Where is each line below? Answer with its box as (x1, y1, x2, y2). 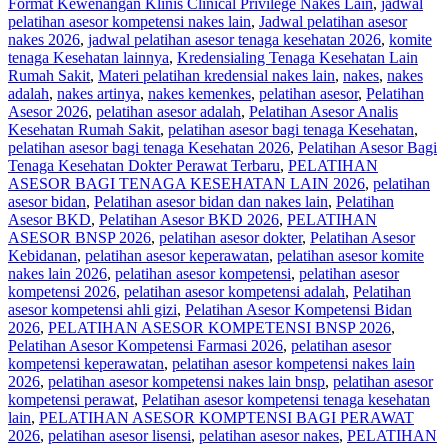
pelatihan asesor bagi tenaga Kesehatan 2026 (8, 139, 290, 157)
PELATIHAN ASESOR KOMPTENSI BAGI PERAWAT (39, 409, 414, 427)
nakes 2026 (8, 31, 80, 49)
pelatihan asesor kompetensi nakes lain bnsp (48, 373, 325, 391)
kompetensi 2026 (8, 283, 116, 301)
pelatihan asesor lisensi (48, 427, 191, 445)
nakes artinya (57, 85, 140, 103)
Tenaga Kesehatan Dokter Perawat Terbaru (8, 157, 280, 175)
